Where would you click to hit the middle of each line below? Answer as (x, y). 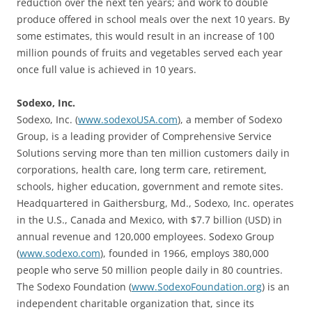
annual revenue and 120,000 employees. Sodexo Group (146, 236)
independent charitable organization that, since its (135, 303)
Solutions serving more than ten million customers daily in (153, 153)
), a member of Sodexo (230, 119)
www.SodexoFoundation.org (197, 286)
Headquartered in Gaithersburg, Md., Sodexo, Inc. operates (155, 203)
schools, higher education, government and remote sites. (150, 186)
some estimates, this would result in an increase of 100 (146, 36)
